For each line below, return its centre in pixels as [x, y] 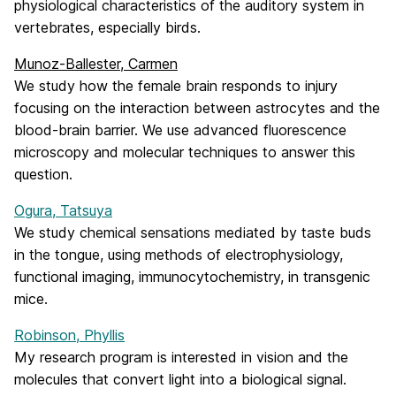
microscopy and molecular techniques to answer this [185, 152]
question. [43, 174]
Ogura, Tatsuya [63, 210]
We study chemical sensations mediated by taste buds [193, 232]
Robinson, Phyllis [69, 335]
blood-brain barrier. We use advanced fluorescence [180, 130]
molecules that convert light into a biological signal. [180, 379]
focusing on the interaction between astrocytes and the [197, 108]
